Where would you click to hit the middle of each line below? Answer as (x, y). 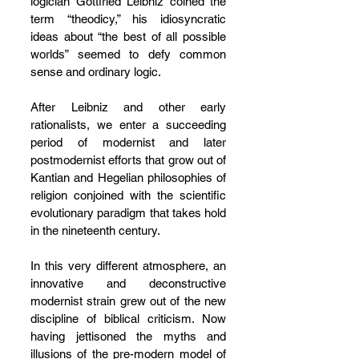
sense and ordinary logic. (96, 72)
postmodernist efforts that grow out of (128, 160)
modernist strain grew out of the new (128, 301)
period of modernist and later (128, 142)
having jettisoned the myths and (128, 336)
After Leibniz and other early (128, 107)
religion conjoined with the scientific (128, 195)
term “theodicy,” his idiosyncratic (128, 19)
